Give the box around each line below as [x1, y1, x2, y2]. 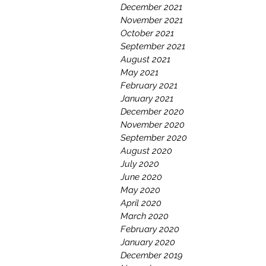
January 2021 [121, 93, 173, 104]
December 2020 [121, 106, 184, 117]
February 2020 [121, 224, 179, 235]
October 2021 [121, 28, 174, 39]
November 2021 [121, 15, 183, 26]
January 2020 [121, 237, 175, 248]
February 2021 [121, 80, 178, 91]
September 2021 [121, 41, 185, 52]
